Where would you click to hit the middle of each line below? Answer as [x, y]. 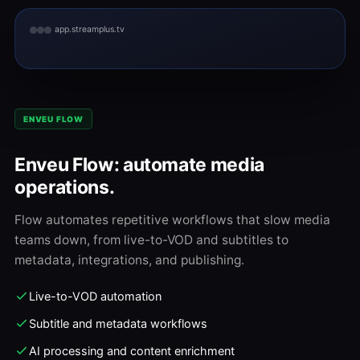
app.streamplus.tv [90, 29]
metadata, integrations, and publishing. [129, 260]
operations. [65, 187]
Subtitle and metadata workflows [118, 324]
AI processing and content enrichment [132, 351]
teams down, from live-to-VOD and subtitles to [151, 240]
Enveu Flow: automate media [140, 165]
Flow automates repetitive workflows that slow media [172, 220]
